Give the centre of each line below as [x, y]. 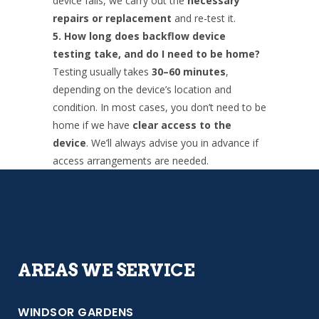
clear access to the [182, 125]
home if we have [93, 125]
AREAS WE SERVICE [106, 270]
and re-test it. [204, 18]
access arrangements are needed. [131, 160]
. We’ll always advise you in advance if [172, 142]
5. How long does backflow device [139, 36]
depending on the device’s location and [142, 89]
